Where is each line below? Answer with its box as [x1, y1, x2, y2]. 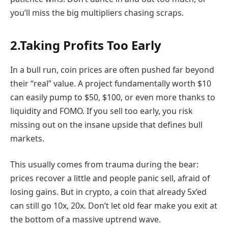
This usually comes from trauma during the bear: [10, 159, 198, 170]
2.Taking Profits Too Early [10, 36, 161, 53]
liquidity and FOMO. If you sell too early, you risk [10, 105, 193, 117]
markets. [10, 132, 44, 144]
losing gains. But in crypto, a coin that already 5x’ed [10, 186, 207, 198]
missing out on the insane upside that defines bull [10, 119, 203, 130]
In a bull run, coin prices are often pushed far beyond [10, 64, 214, 75]
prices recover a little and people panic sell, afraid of [10, 173, 210, 184]
